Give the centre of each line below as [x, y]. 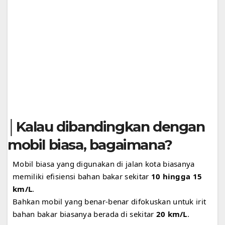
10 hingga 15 [177, 176]
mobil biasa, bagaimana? [90, 144]
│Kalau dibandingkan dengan [106, 126]
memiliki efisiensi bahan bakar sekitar [82, 176]
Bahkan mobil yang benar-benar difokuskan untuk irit [109, 201]
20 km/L [172, 214]
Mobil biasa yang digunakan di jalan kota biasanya [104, 163]
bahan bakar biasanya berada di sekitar [84, 214]
